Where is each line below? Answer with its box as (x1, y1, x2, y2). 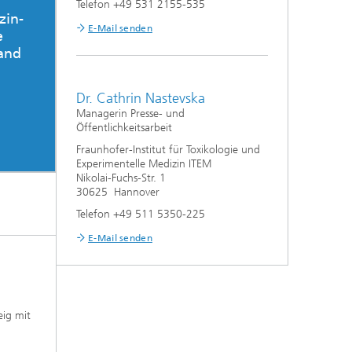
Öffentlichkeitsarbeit (76, 120, 172, 134)
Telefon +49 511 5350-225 (76, 207, 205, 221)
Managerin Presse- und (76, 106, 185, 120)
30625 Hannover (76, 185, 159, 199)
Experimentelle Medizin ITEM (76, 156, 211, 170)
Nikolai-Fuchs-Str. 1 (76, 170, 166, 185)
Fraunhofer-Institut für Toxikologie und (76, 142, 260, 156)
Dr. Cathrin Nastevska (76, 89, 205, 107)
